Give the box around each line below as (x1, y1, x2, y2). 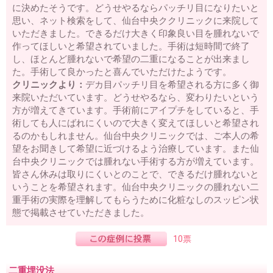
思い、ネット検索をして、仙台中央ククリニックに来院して (12, 15, 259, 26)
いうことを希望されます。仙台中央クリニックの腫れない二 (12, 181, 259, 193)
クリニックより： (12, 79, 85, 90)
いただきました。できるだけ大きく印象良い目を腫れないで (12, 27, 259, 39)
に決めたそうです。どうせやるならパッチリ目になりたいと (12, 2, 259, 13)
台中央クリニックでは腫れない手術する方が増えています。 (12, 155, 259, 167)
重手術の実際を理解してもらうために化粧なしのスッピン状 (12, 194, 259, 205)
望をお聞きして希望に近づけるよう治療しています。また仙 (12, 143, 259, 154)
